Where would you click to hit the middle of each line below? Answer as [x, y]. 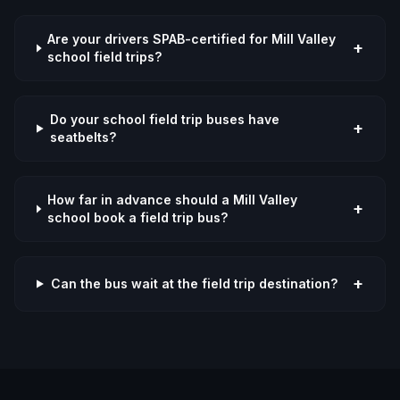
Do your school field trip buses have [164, 119]
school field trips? [105, 57]
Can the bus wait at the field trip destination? [194, 283]
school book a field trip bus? [137, 217]
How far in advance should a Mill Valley [172, 200]
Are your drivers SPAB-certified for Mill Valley [192, 39]
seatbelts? [83, 137]
